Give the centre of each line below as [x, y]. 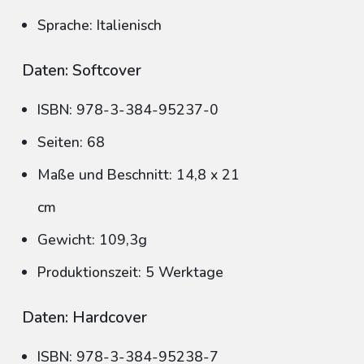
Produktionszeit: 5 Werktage [130, 272]
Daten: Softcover [82, 71]
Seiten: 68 [71, 142]
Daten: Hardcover [84, 318]
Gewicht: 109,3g [92, 240]
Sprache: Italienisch [100, 25]
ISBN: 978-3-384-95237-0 [128, 110]
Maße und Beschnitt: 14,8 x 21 [139, 175]
